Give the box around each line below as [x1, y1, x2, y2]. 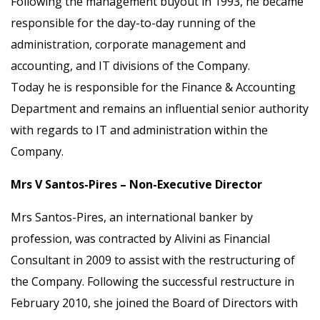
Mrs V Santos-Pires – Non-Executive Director [11, 176, 262, 192]
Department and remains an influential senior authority [11, 101, 309, 116]
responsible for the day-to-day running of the [11, 15, 256, 31]
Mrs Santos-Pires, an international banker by [11, 209, 253, 225]
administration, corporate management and [11, 36, 246, 52]
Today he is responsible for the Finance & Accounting [11, 79, 296, 95]
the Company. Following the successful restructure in [11, 274, 294, 289]
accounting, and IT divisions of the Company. [11, 58, 250, 74]
